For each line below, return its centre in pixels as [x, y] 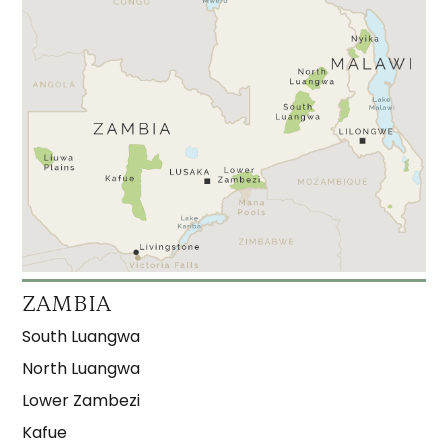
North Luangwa [81, 369]
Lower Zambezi [81, 401]
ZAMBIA [67, 304]
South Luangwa [81, 337]
